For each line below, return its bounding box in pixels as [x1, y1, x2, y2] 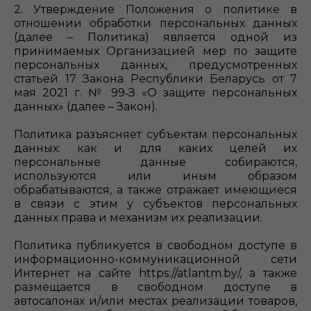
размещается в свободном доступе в [14, 280, 297, 294]
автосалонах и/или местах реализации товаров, [14, 294, 297, 308]
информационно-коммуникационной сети [14, 253, 297, 266]
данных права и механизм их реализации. [14, 211, 262, 224]
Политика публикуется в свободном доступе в [14, 239, 297, 252]
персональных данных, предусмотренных [14, 58, 297, 72]
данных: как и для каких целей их [14, 142, 297, 155]
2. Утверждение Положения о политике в [14, 3, 297, 16]
